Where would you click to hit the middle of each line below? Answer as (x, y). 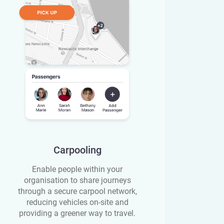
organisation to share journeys (77, 180)
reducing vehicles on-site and (77, 202)
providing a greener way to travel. (77, 213)
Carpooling (77, 150)
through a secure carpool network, (77, 191)
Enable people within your (77, 169)
